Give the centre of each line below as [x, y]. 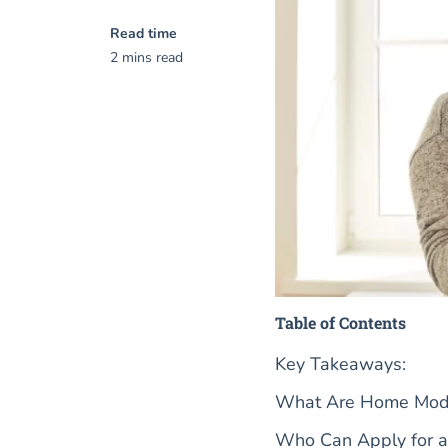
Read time [143, 33]
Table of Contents [340, 322]
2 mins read [146, 57]
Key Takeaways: [340, 363]
